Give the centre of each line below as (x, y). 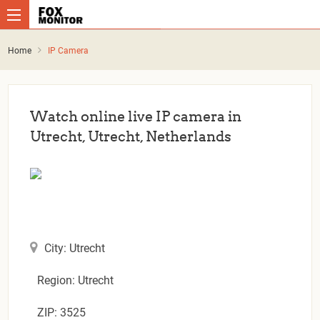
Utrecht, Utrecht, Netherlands (131, 136)
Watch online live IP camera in (136, 116)
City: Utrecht (75, 248)
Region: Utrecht (76, 280)
